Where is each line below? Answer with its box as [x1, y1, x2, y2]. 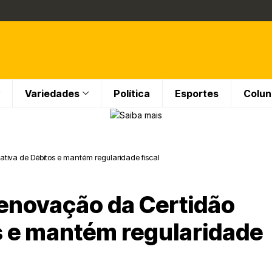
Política [114, 87, 150, 100]
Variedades [25, 87, 80, 100]
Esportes [175, 87, 219, 100]
